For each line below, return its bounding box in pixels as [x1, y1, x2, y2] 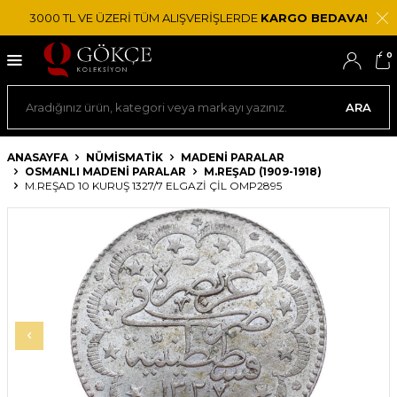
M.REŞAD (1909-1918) [204, 165, 322, 178]
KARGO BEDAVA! [261, 10, 368, 25]
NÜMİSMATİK [86, 151, 163, 164]
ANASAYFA [7, 151, 68, 164]
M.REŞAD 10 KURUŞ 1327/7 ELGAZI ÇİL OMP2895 [25, 179, 282, 192]
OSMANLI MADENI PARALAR [25, 165, 186, 178]
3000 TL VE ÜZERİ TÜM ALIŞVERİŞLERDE [29, 10, 261, 25]
